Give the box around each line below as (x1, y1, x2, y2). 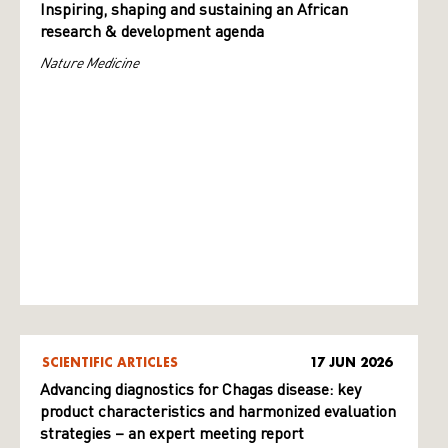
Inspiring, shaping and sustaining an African (40, 3, 348, 19)
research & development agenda (40, 25, 264, 41)
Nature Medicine (40, 53, 139, 71)
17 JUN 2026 (310, 355, 393, 370)
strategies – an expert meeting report (40, 427, 304, 443)
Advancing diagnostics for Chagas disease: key (40, 383, 361, 399)
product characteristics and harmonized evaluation (40, 405, 396, 421)
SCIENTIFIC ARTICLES (42, 355, 178, 370)
